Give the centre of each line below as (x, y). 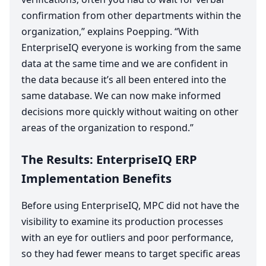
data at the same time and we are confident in (125, 64)
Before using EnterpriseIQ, (82, 206)
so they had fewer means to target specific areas (131, 254)
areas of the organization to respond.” (107, 128)
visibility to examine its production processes (122, 222)
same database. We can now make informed (121, 96)
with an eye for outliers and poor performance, (127, 238)
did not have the (202, 206)
